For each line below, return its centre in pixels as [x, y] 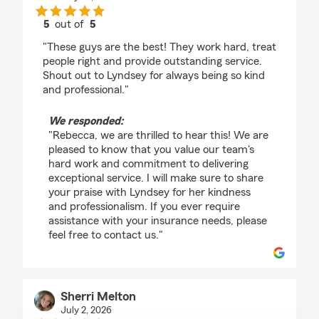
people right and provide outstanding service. [152, 62]
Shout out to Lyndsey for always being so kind [154, 76]
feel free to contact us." [106, 235]
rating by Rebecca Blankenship [143, 37]
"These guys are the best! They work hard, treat [159, 47]
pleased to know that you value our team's [151, 150]
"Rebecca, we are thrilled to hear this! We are [158, 136]
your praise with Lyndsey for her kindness [150, 193]
